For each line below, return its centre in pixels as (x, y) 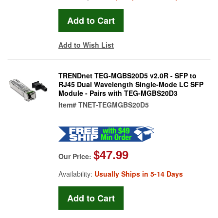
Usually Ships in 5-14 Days (139, 173)
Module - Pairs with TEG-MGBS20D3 (118, 93)
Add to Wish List (86, 45)
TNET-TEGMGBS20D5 (114, 104)
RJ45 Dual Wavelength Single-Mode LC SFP (131, 84)
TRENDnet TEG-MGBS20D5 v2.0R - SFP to (127, 75)
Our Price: (76, 156)
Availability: (76, 173)
